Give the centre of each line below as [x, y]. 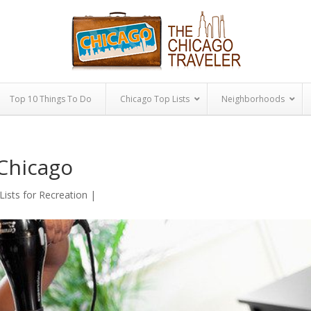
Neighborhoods [253, 99]
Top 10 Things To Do [50, 99]
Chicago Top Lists [154, 99]
